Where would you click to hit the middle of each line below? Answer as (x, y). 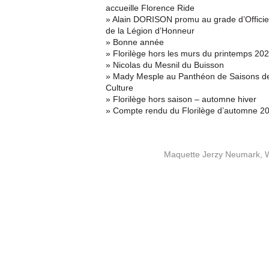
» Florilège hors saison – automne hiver (181, 99)
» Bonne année (135, 42)
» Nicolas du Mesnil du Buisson (165, 65)
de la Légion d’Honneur (150, 30)
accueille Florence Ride (150, 8)
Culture (120, 87)
